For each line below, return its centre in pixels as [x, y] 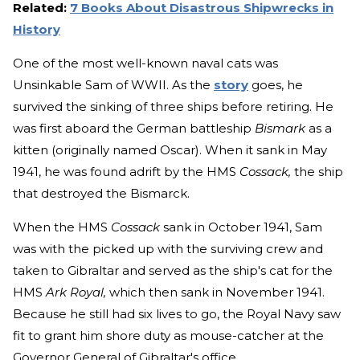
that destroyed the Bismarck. [104, 193]
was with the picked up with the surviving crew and [168, 248]
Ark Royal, [76, 292]
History [37, 29]
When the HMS [62, 227]
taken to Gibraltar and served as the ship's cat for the [173, 270]
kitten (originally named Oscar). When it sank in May [170, 149]
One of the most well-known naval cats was [145, 63]
